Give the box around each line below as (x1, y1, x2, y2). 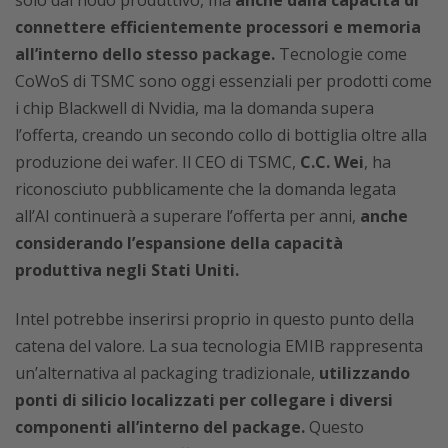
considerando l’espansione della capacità (15, 231, 343, 254)
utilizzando (319, 361, 410, 384)
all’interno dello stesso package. (15, 42, 275, 65)
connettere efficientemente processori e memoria (15, 15, 421, 38)
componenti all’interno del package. (15, 415, 305, 438)
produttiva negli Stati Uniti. (15, 258, 239, 281)
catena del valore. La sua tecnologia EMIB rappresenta (15, 334, 423, 357)
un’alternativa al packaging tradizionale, (15, 361, 319, 384)
